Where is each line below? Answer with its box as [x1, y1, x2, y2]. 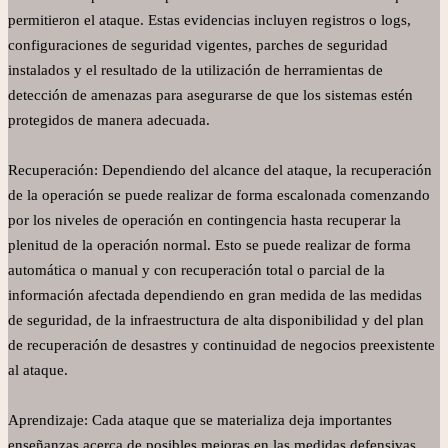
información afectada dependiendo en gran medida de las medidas [8, 287, 422, 304]
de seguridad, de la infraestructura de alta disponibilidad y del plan [8, 312, 424, 329]
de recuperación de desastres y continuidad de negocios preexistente [8, 337, 435, 354]
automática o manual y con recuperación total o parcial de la [8, 262, 385, 279]
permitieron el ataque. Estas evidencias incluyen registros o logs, [8, 12, 411, 29]
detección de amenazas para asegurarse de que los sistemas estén [8, 87, 413, 104]
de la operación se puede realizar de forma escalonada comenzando [8, 187, 430, 204]
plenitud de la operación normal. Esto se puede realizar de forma [8, 237, 411, 254]
